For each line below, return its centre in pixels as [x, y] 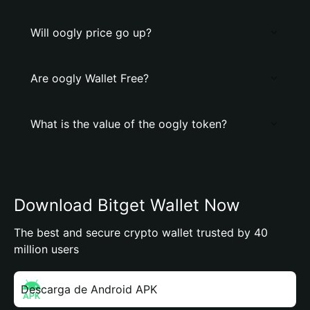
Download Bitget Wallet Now [127, 205]
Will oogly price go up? [91, 33]
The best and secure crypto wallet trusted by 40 [141, 232]
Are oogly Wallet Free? [90, 78]
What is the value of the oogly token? [129, 124]
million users [46, 249]
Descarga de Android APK [89, 289]
